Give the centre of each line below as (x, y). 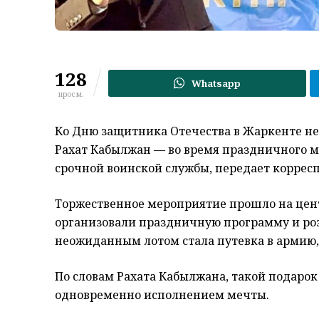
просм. (71, 94)
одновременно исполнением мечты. (162, 295)
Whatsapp (216, 84)
